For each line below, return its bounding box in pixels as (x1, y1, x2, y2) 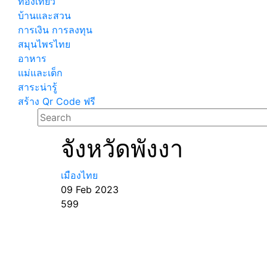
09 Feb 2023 (61, 184, 119, 195)
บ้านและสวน (18, 10, 71, 21)
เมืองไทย (61, 169, 98, 181)
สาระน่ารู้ (18, 81, 57, 93)
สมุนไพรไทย (18, 38, 70, 50)
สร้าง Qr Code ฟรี (18, 95, 95, 107)
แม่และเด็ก (18, 67, 63, 79)
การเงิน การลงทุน (18, 24, 92, 36)
